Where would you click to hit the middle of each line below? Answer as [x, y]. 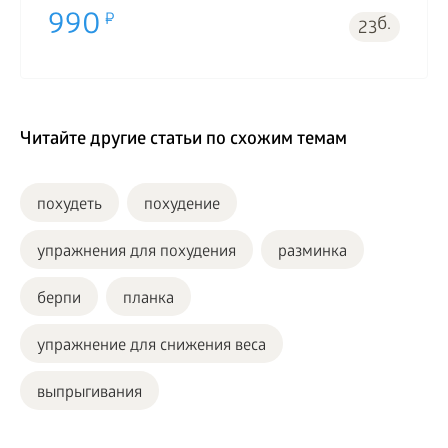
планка [148, 300]
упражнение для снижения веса [151, 347]
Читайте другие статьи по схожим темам [183, 141]
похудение [182, 206]
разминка [312, 253]
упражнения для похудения [136, 253]
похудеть [69, 206]
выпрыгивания [89, 394]
